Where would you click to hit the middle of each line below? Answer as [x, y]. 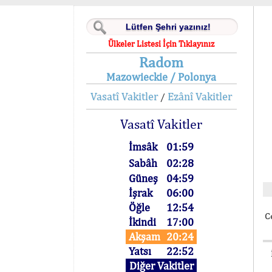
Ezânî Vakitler [200, 96]
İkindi [143, 222]
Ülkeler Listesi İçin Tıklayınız [161, 44]
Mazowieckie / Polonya [161, 77]
